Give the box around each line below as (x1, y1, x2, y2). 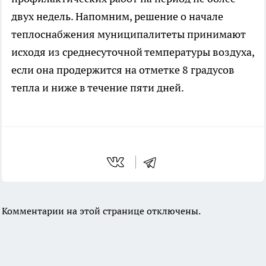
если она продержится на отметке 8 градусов (11, 62, 235, 77)
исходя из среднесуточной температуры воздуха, (11, 45, 254, 59)
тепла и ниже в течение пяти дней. (11, 80, 184, 94)
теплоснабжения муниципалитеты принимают (11, 27, 246, 41)
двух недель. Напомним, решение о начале (11, 9, 223, 23)
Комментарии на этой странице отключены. (2, 204, 201, 217)
